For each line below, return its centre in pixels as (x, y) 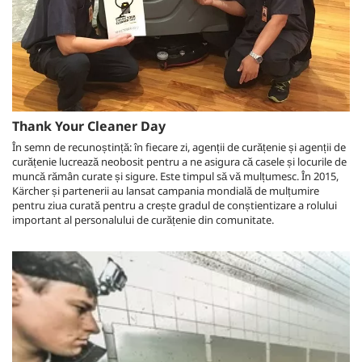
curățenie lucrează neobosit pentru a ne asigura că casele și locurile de (179, 162)
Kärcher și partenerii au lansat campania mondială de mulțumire (166, 191)
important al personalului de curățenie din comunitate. (143, 220)
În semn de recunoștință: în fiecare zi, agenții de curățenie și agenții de (179, 147)
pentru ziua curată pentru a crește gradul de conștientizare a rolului (175, 205)
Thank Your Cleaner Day (89, 126)
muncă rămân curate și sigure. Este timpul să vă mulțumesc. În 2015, (175, 176)
